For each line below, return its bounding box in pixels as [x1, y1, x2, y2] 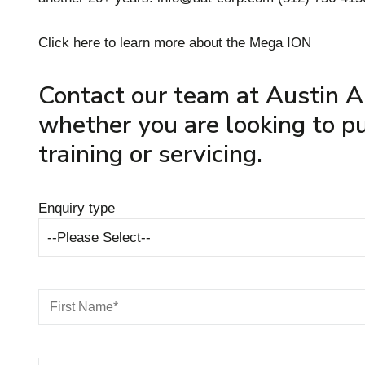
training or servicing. [38, 138, 262, 172]
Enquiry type [38, 200, 115, 217]
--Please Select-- [47, 230, 151, 246]
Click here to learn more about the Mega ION [38, 35, 311, 51]
